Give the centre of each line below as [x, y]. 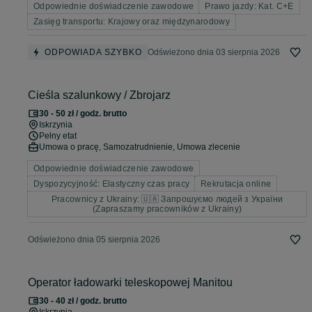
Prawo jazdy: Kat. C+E [249, 6]
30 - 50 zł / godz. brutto [83, 114]
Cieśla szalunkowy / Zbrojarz [99, 95]
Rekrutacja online [236, 184]
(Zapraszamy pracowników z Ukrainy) [167, 209]
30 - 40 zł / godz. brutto [83, 301]
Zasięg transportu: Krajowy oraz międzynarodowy [132, 22]
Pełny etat [58, 136]
